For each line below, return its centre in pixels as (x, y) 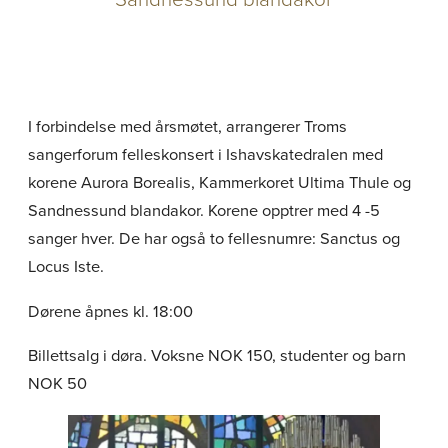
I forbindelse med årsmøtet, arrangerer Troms (187, 127)
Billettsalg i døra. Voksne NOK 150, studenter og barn (217, 356)
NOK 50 (57, 384)
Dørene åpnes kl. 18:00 (112, 311)
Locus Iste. (66, 267)
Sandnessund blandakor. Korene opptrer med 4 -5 (204, 211)
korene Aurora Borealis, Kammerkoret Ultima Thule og (219, 183)
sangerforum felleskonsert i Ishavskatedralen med (205, 155)
